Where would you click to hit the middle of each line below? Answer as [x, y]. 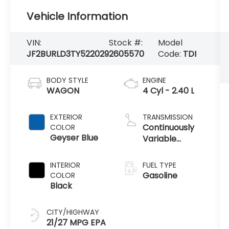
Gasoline [160, 176]
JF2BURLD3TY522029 [68, 54]
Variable [159, 139]
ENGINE [154, 81]
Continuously [168, 128]
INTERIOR [65, 165]
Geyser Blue [74, 138]
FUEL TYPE [159, 165]
